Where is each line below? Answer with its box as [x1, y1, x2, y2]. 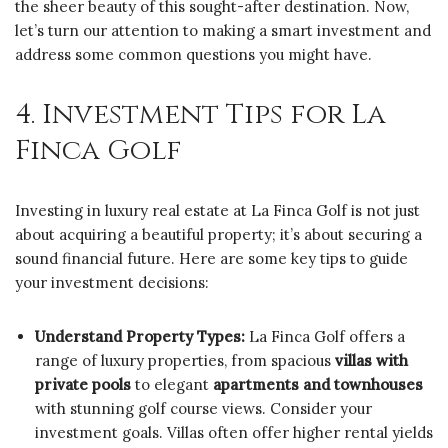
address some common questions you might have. [15, 44, 372, 64]
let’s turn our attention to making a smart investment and [15, 20, 431, 40]
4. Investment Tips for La [15, 95, 386, 133]
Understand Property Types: [35, 326, 245, 346]
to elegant [131, 374, 213, 394]
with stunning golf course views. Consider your [35, 398, 372, 418]
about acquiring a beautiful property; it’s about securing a [15, 224, 422, 244]
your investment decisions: [15, 272, 209, 292]
